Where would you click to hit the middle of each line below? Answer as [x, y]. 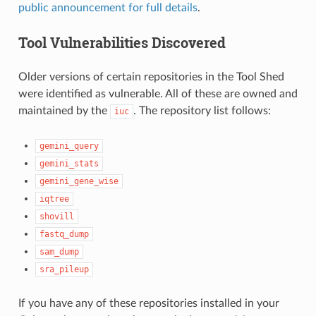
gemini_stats [69, 163]
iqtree [54, 199]
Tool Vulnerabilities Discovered [122, 42]
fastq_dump [64, 234]
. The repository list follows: [202, 110]
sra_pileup [64, 269]
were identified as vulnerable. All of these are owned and [158, 93]
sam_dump [59, 251]
